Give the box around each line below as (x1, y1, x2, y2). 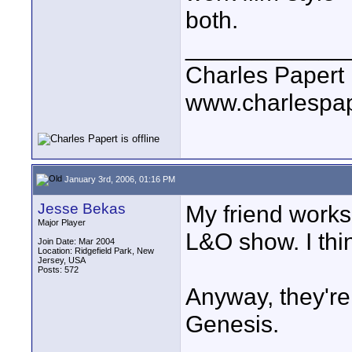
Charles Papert (185, 61, 344, 88)
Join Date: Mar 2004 (38, 236, 115, 246)
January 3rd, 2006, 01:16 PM (62, 174, 175, 184)
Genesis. (185, 310, 279, 337)
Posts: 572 (38, 265, 79, 274)
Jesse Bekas (38, 200, 126, 217)
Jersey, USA (38, 255, 86, 265)
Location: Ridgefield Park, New (38, 246, 154, 255)
